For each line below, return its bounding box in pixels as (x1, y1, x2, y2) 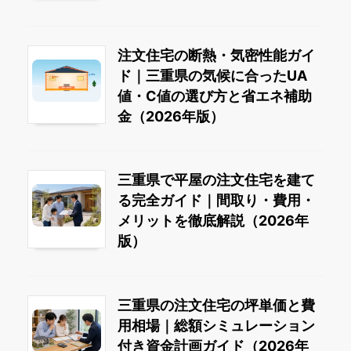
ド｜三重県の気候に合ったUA (118, 67, 307, 84)
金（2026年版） (118, 107, 224, 125)
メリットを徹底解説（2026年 (118, 212, 309, 230)
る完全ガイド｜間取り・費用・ (118, 192, 315, 209)
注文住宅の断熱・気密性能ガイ (118, 46, 315, 63)
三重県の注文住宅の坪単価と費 (118, 296, 315, 313)
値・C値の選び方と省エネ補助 (118, 87, 312, 104)
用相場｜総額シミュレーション (118, 317, 315, 334)
